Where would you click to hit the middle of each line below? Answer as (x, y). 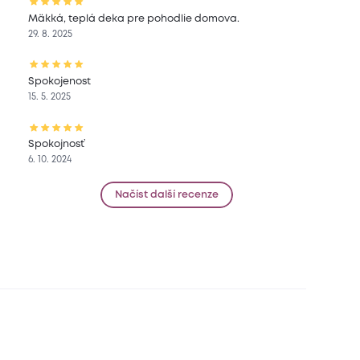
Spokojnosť (57, 145)
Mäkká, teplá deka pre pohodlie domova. (134, 18)
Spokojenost (60, 81)
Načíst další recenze (167, 195)
